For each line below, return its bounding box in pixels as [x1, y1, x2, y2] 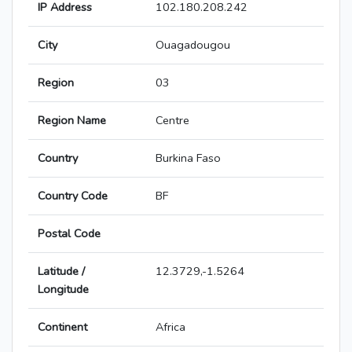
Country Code [38, 188, 108, 204]
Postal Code [38, 225, 101, 242]
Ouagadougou [156, 37, 230, 53]
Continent [38, 319, 87, 335]
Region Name [38, 112, 106, 129]
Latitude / [38, 263, 85, 280]
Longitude [38, 281, 89, 298]
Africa [156, 319, 185, 335]
